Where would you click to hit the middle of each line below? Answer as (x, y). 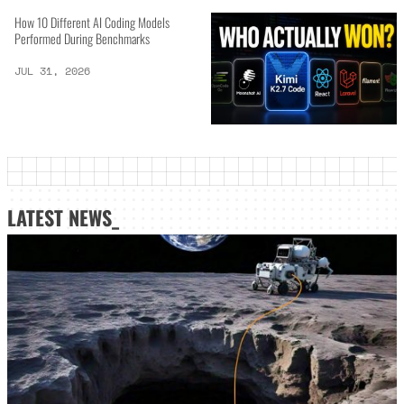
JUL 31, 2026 (53, 71)
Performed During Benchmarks (83, 38)
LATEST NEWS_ (63, 217)
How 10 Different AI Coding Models (92, 22)
